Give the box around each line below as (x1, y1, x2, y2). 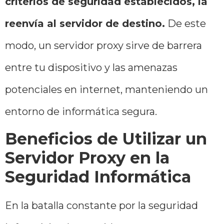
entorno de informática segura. (5, 105, 157, 117)
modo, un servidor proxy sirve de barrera (5, 39, 202, 51)
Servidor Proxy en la (5, 148, 169, 168)
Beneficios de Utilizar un (5, 129, 207, 149)
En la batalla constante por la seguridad (5, 199, 198, 212)
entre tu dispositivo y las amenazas (5, 61, 177, 73)
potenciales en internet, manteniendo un (5, 83, 208, 95)
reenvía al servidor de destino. (5, 17, 165, 29)
